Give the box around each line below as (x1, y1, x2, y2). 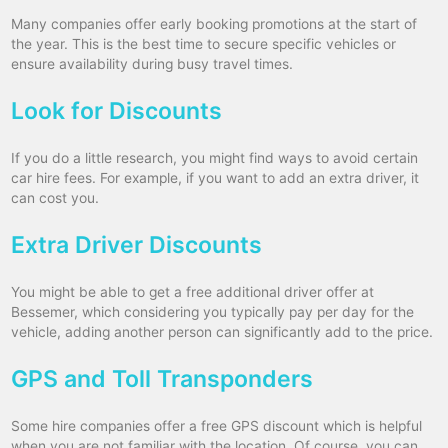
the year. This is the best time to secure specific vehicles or (11, 36, 397, 53)
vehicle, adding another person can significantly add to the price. (11, 324, 434, 341)
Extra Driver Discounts (11, 231, 263, 260)
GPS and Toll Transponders (11, 365, 314, 394)
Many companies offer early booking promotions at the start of (11, 16, 418, 33)
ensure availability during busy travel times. (11, 56, 294, 73)
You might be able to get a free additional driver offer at (11, 284, 375, 301)
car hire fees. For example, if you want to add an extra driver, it (11, 170, 420, 187)
